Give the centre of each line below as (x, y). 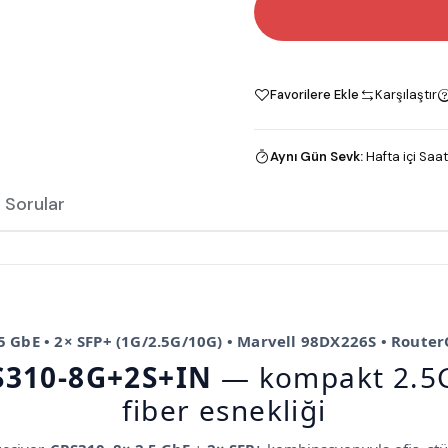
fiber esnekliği (224, 409)
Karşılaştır (406, 94)
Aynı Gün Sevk (315, 156)
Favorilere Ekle (314, 94)
